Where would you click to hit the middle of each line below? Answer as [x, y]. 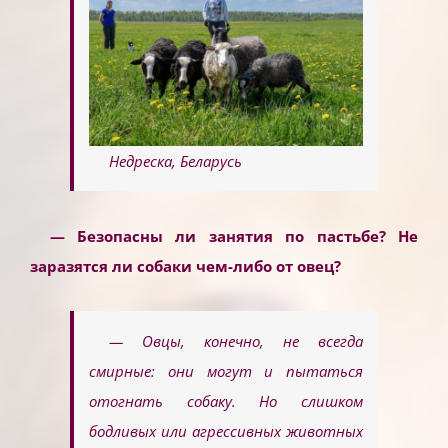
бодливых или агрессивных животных [226, 431]
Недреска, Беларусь [175, 161]
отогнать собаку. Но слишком [226, 401]
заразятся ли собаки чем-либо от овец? [185, 266]
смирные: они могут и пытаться [226, 371]
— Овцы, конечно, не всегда [235, 341]
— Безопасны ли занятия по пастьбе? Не [233, 236]
